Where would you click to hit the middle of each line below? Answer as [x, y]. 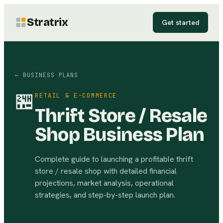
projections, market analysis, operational [104, 183]
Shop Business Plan [120, 135]
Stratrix [48, 22]
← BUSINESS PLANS [47, 75]
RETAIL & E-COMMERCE [76, 96]
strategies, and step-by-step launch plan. [105, 195]
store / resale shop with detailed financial [106, 171]
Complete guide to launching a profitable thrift [114, 159]
